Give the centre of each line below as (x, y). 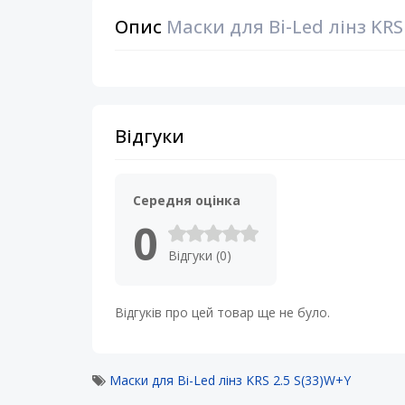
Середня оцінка (187, 200)
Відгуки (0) (200, 255)
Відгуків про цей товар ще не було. (222, 312)
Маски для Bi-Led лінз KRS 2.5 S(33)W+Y (230, 380)
